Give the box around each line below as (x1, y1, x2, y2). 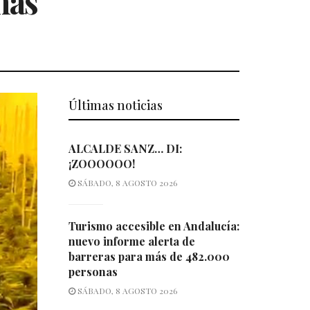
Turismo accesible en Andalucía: (68, 219, 239, 234)
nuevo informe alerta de (68, 234, 195, 249)
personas (68, 264, 118, 280)
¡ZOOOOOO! (68, 156, 135, 172)
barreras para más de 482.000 (68, 249, 230, 264)
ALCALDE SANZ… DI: (68, 141, 182, 156)
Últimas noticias (68, 97, 163, 114)
